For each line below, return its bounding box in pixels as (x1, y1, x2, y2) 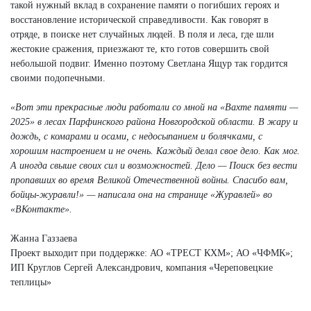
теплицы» (10, 276, 51, 287)
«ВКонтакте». (10, 203, 72, 215)
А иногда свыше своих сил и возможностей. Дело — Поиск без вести (10, 160, 297, 171)
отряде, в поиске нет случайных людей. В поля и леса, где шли (10, 28, 274, 40)
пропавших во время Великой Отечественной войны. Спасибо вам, (10, 174, 288, 185)
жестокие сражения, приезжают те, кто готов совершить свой (10, 43, 269, 54)
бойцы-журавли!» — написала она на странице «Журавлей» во (10, 189, 272, 200)
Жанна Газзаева (10, 233, 77, 244)
